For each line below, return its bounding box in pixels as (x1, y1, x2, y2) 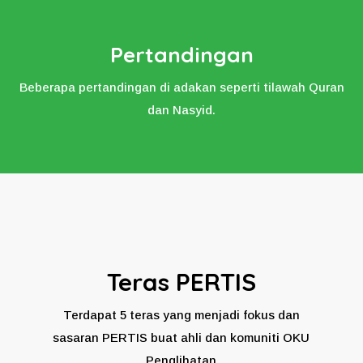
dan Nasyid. (147, 102, 216, 117)
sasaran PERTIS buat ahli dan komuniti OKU (53, 330, 310, 344)
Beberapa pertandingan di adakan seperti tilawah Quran (19, 79, 344, 94)
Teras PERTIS (106, 266, 256, 297)
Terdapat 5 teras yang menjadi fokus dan (62, 307, 300, 322)
